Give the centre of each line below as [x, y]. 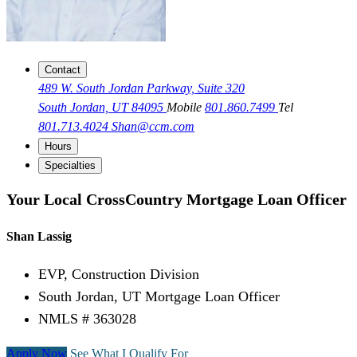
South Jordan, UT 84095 [102, 108]
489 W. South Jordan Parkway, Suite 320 [141, 88]
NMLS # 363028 [87, 319]
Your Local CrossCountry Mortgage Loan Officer [177, 199]
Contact [63, 70]
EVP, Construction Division [119, 275]
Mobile [186, 108]
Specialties [70, 166]
